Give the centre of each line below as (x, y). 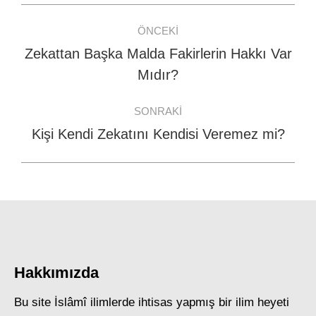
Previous (181, 63)
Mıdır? (158, 75)
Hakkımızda (56, 273)
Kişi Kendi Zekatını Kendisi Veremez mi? (158, 134)
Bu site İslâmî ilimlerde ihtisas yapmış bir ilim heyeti (152, 302)
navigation (81, 51)
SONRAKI (158, 111)
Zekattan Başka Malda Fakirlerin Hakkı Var (158, 54)
